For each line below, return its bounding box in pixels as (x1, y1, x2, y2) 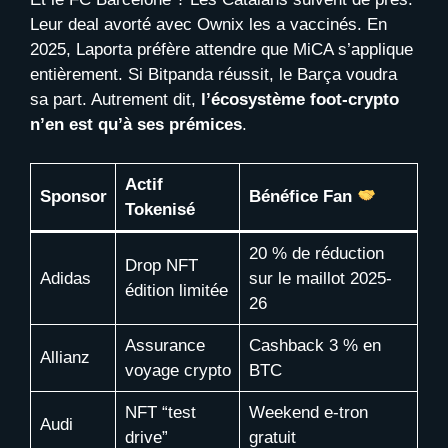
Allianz (39, 347, 90, 367)
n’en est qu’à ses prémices (30, 115, 242, 135)
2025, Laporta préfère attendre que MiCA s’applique (30, 40, 413, 60)
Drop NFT (124, 255, 198, 275)
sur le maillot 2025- (248, 268, 392, 288)
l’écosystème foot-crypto (201, 90, 399, 110)
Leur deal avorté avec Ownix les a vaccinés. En (30, 15, 387, 35)
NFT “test (124, 402, 196, 422)
